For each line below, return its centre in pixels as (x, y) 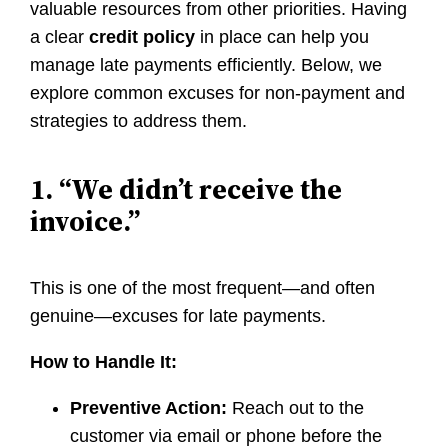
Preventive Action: (149, 407)
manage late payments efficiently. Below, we (206, 65)
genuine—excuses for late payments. (178, 315)
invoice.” (85, 220)
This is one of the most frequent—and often (203, 287)
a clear (60, 37)
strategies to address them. (139, 121)
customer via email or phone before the (226, 435)
